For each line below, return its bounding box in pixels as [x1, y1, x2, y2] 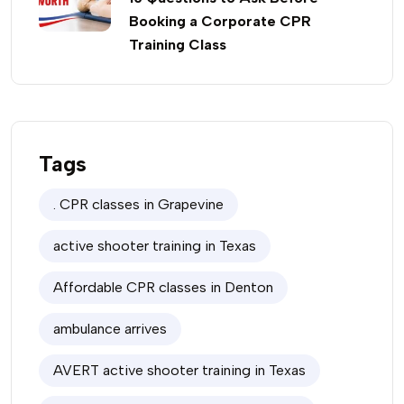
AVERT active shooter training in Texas [53, 362, 306, 379]
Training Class [129, 36, 226, 53]
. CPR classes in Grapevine [53, 196, 224, 213]
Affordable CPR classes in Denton [53, 279, 273, 296]
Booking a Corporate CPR [129, 13, 311, 30]
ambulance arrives [53, 320, 167, 337]
